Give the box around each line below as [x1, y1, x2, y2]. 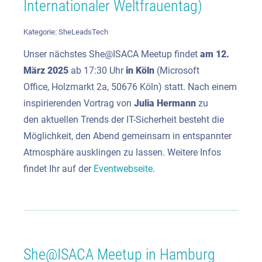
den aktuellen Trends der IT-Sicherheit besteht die [23, 113, 224, 125]
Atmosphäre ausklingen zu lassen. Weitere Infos [23, 146, 221, 158]
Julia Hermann [134, 97, 196, 109]
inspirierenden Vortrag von [23, 97, 134, 109]
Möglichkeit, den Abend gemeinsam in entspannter [23, 130, 232, 142]
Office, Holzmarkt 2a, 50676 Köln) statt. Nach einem [23, 81, 237, 92]
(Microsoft [154, 64, 199, 76]
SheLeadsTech [58, 27, 108, 36]
